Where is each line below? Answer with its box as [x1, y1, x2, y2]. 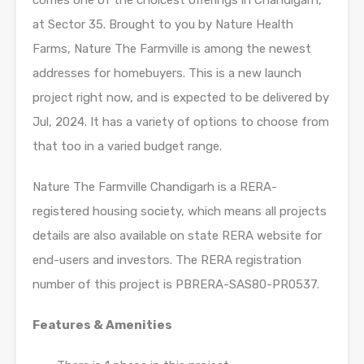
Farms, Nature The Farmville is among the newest [32, 41, 311, 56]
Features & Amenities [32, 318, 172, 332]
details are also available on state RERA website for [32, 228, 322, 243]
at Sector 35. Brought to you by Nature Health [32, 17, 293, 32]
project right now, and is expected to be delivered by [32, 90, 329, 105]
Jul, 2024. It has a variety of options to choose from [32, 115, 329, 129]
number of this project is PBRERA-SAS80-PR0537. [32, 277, 319, 292]
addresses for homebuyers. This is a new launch [32, 66, 301, 80]
